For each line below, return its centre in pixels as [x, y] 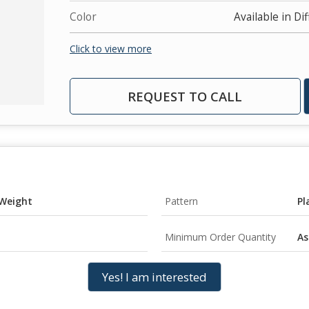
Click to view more [111, 48]
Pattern [181, 201]
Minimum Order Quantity [220, 237]
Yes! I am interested [154, 277]
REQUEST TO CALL [185, 96]
